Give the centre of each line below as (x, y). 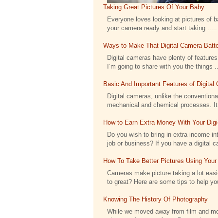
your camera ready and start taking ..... (162, 28)
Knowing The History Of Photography (155, 199)
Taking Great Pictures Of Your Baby (154, 7)
